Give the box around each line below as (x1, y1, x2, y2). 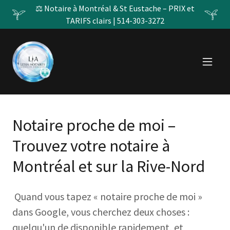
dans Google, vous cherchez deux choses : (12, 205, 189, 218)
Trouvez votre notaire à (12, 136, 170, 156)
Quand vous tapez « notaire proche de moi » (12, 190, 202, 203)
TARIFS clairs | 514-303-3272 (65, 15, 164, 26)
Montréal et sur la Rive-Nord (12, 156, 205, 177)
